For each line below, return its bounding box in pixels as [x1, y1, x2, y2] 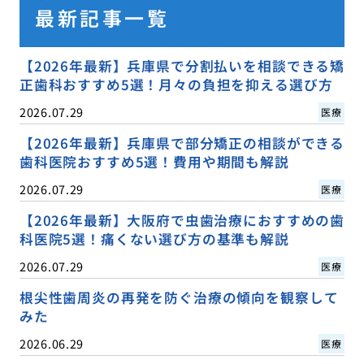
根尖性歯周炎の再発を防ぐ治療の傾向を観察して [19, 288, 339, 308]
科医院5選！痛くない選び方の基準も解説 [19, 229, 289, 249]
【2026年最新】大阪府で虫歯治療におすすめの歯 [19, 210, 345, 231]
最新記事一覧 [35, 2, 170, 32]
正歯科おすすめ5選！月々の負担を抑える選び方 [19, 74, 333, 94]
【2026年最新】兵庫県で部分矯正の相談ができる [19, 133, 345, 154]
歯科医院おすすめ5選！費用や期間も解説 [19, 152, 289, 172]
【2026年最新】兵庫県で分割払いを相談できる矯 [19, 55, 345, 76]
